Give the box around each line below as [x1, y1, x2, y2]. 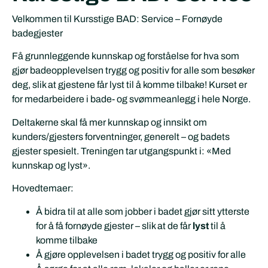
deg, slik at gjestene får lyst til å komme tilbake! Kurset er [12, 80, 247, 90]
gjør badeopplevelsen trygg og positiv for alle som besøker [12, 65, 255, 76]
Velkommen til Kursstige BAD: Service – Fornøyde [12, 14, 223, 24]
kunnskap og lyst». [12, 160, 90, 170]
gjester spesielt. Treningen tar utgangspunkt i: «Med [12, 145, 231, 156]
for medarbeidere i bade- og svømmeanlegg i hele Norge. [12, 94, 251, 105]
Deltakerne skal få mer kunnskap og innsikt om [12, 117, 207, 127]
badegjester [12, 28, 63, 38]
